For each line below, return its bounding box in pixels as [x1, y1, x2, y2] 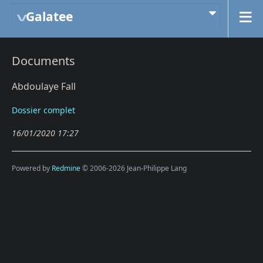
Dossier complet [12, 104, 75, 116]
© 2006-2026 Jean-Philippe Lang [80, 163, 187, 173]
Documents [12, 53, 75, 69]
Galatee [26, 8, 73, 25]
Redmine [52, 163, 80, 173]
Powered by [12, 163, 52, 173]
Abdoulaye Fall [12, 80, 76, 93]
